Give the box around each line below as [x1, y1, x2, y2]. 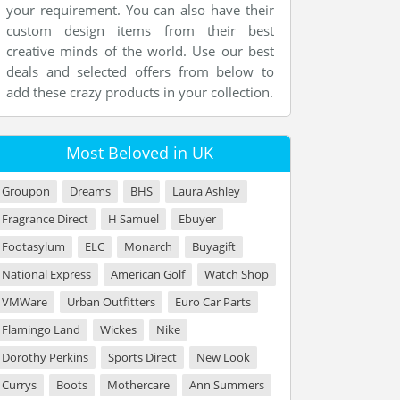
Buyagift [192, 238, 236, 254]
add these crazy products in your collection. [6, 83, 273, 101]
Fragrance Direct [2, 211, 88, 227]
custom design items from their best [6, 21, 274, 39]
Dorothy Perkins [2, 349, 88, 365]
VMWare [2, 294, 47, 310]
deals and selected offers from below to [6, 62, 274, 80]
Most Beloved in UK [65, 142, 213, 163]
